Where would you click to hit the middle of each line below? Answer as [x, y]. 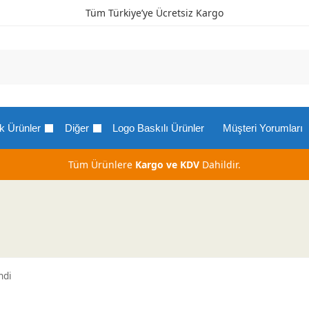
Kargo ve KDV [167, 165]
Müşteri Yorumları [262, 128]
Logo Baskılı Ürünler [158, 128]
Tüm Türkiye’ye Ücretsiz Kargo [154, 13]
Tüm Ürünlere [102, 165]
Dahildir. [220, 165]
